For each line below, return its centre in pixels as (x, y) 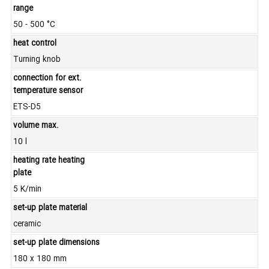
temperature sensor (48, 91)
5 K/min (27, 190)
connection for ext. (47, 79)
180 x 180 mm (40, 259)
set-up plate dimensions (56, 243)
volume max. (36, 126)
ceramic (27, 225)
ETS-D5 (27, 107)
